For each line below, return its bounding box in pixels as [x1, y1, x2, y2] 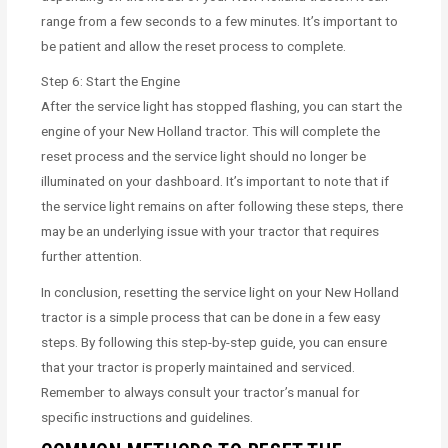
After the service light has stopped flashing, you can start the [41, 98, 403, 115]
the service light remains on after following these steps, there [41, 198, 404, 215]
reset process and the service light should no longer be [41, 148, 367, 165]
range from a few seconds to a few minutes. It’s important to [41, 12, 399, 29]
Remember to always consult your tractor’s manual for [41, 384, 361, 401]
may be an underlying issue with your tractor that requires [41, 223, 380, 240]
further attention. [41, 248, 143, 265]
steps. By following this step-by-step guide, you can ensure [41, 334, 388, 351]
